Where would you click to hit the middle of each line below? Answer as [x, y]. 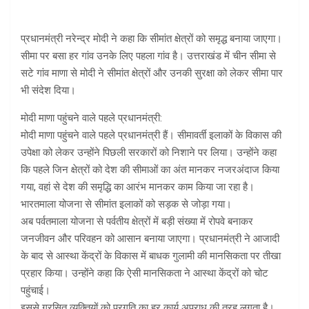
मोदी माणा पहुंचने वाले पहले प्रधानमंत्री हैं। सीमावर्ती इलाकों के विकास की [151, 136]
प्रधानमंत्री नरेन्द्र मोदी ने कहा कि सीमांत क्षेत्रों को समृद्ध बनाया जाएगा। [151, 39]
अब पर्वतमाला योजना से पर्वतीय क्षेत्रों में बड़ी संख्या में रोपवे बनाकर [137, 222]
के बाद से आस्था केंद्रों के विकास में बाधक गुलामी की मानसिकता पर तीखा [151, 256]
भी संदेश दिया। [48, 91]
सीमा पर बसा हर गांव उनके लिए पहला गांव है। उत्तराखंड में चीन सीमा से [148, 56]
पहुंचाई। [36, 291]
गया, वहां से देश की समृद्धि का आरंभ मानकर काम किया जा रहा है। [138, 187]
